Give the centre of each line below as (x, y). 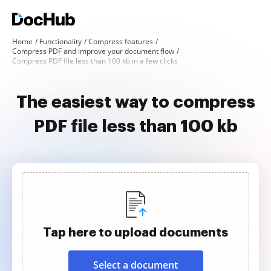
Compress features (121, 41)
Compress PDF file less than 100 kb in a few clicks (95, 61)
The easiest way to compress (135, 102)
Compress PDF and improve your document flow (93, 51)
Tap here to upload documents (135, 232)
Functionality (60, 41)
